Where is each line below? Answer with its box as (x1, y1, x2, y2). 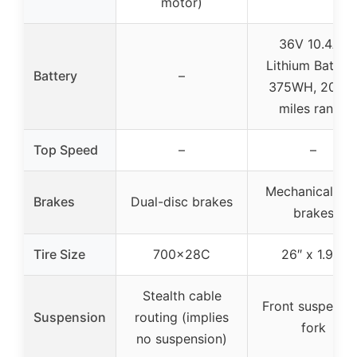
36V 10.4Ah (278, 35, 348, 52)
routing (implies (135, 308, 229, 325)
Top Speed (33, 141, 98, 158)
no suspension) (136, 330, 227, 347)
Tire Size (33, 245, 85, 262)
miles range (278, 100, 348, 116)
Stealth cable (142, 287, 222, 304)
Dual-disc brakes (131, 193, 233, 210)
